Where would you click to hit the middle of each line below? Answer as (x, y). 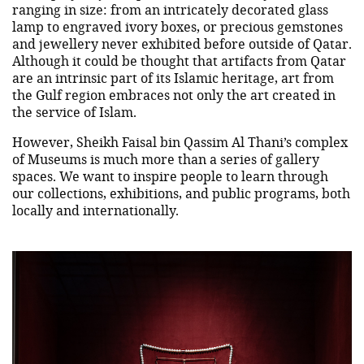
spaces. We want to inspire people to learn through (170, 175)
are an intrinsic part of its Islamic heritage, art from (173, 77)
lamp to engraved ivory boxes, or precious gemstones (178, 26)
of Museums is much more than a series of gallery (166, 158)
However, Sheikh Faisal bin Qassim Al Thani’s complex (180, 141)
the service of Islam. (74, 111)
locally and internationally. (95, 210)
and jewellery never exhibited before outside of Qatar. (182, 43)
